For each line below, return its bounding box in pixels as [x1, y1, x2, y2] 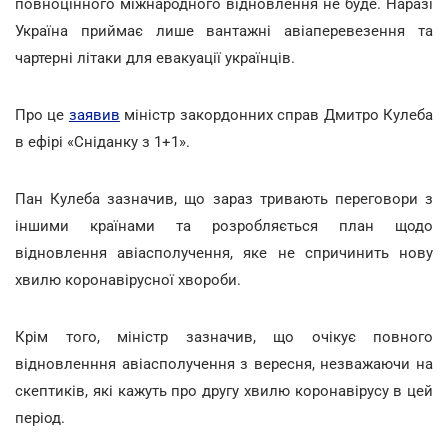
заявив [68, 105, 120, 124]
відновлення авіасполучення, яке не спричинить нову [15, 243, 433, 262]
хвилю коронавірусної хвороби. [15, 270, 241, 289]
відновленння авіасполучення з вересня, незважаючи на [15, 354, 433, 373]
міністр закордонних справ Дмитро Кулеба [119, 105, 434, 124]
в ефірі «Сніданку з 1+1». [15, 132, 190, 151]
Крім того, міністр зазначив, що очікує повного [15, 327, 433, 346]
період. [15, 408, 65, 427]
